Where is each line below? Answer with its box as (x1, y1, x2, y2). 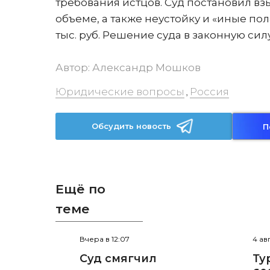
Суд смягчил (80, 252, 157, 266)
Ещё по (55, 181, 105, 196)
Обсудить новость (92, 121, 172, 131)
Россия (190, 86, 229, 98)
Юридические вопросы (55, 86, 184, 98)
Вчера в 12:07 (80, 234, 130, 244)
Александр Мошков (92, 61, 201, 74)
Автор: (55, 61, 92, 74)
